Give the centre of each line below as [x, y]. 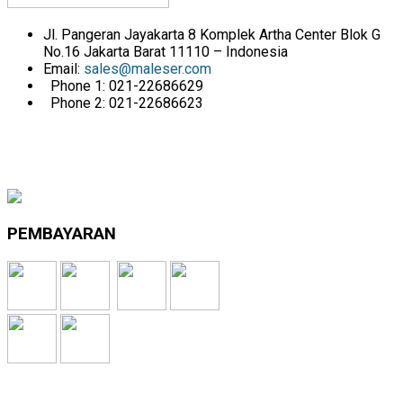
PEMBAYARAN [62, 233]
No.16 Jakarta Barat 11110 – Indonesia [166, 52]
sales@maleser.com [148, 69]
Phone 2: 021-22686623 [125, 103]
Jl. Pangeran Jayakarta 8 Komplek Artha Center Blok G [212, 35]
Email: [63, 69]
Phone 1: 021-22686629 [125, 86]
